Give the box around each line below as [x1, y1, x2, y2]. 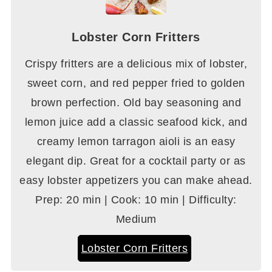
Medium [115, 213, 157, 226]
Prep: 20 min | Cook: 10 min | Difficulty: [35, 194, 237, 206]
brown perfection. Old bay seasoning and [30, 97, 242, 109]
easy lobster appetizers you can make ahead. [19, 174, 253, 187]
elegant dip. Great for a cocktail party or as [26, 155, 246, 168]
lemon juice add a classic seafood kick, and [24, 116, 248, 129]
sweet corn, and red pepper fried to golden [27, 77, 245, 90]
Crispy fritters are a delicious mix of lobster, [24, 58, 248, 70]
